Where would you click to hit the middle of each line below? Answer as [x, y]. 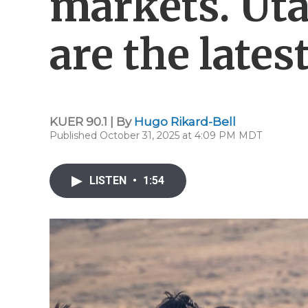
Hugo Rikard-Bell [185, 122]
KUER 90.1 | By [92, 122]
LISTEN [109, 180]
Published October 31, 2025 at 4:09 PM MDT [156, 135]
